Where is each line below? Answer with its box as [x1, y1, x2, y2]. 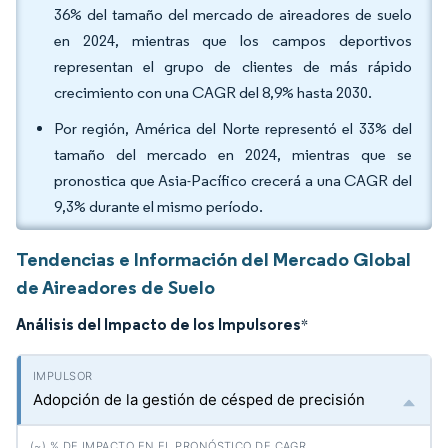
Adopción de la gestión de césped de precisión [33, 390, 365, 409]
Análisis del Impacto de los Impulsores [16, 314, 301, 334]
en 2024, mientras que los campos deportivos [54, 31, 412, 50]
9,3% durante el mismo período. [54, 197, 263, 216]
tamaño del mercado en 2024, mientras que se [54, 145, 412, 164]
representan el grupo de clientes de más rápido [54, 57, 412, 76]
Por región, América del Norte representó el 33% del [54, 119, 412, 138]
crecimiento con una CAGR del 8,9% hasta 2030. [54, 83, 372, 102]
